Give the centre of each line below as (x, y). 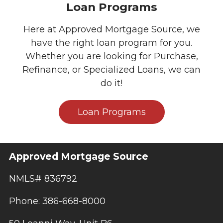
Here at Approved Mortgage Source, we (111, 30)
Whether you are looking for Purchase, (111, 56)
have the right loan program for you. (111, 43)
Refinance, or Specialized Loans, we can (111, 70)
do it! (111, 83)
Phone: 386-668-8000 (57, 201)
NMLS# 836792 (43, 178)
